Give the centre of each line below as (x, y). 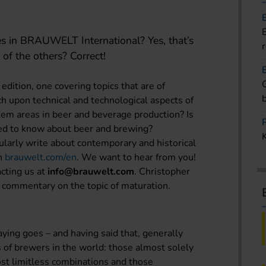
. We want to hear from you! (137, 158)
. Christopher (162, 172)
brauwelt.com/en (41, 158)
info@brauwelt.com (91, 172)
